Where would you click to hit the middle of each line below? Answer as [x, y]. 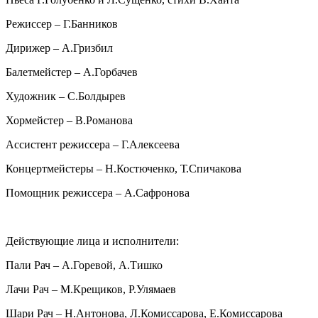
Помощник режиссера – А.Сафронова [98, 193]
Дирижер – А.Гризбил [59, 48]
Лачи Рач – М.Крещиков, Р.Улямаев [91, 290]
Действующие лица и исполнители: [92, 241]
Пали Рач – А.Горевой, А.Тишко [84, 265]
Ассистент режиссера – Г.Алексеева [93, 145]
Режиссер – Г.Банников [62, 24]
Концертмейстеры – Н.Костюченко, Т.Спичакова [124, 169]
